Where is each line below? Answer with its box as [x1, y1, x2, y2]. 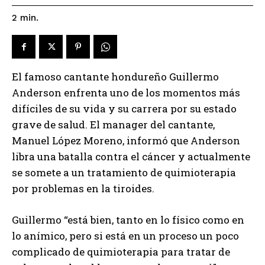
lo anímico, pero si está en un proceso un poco [12, 228, 239, 243]
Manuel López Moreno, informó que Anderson [12, 133, 240, 147]
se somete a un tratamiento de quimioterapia [12, 165, 236, 179]
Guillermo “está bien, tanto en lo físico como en [12, 212, 244, 227]
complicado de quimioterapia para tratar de [12, 244, 230, 258]
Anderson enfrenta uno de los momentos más [12, 85, 240, 99]
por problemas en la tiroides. [12, 181, 154, 195]
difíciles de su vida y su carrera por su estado [12, 101, 237, 115]
